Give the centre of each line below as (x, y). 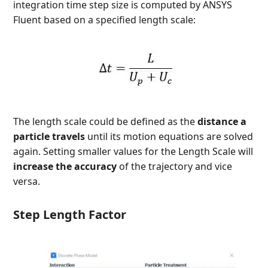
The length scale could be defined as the (106, 122)
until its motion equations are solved (169, 137)
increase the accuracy (65, 167)
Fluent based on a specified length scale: (105, 20)
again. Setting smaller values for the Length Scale (125, 152)
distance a (222, 122)
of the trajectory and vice (175, 167)
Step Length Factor (70, 215)
